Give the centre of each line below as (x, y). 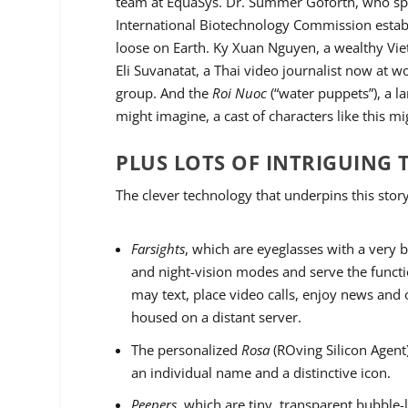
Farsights (158, 249)
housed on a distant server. (217, 317)
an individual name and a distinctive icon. (261, 372)
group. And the (164, 92)
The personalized (187, 349)
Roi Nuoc (240, 92)
